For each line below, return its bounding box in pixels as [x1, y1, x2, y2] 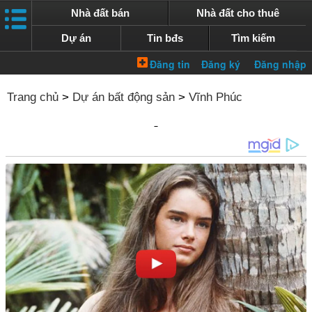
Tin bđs [146, 32, 183, 44]
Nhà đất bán [70, 7, 130, 19]
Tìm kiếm [231, 32, 276, 44]
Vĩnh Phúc [189, 91, 242, 104]
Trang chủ [7, 91, 58, 104]
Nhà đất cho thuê [196, 7, 279, 19]
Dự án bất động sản [72, 91, 175, 104]
